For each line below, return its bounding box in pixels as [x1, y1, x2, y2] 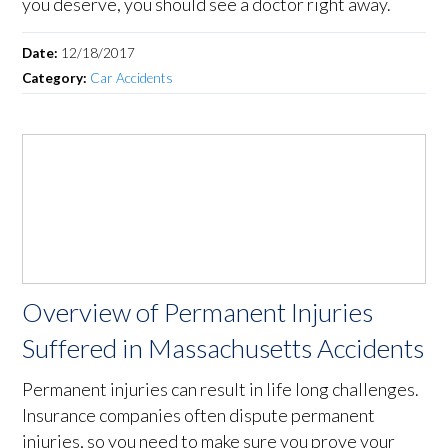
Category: [22, 70, 91, 87]
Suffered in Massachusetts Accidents [22, 332, 425, 365]
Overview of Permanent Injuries [22, 296, 374, 329]
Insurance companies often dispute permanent [22, 404, 376, 427]
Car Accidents [90, 70, 174, 87]
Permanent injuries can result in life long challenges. [22, 378, 420, 401]
